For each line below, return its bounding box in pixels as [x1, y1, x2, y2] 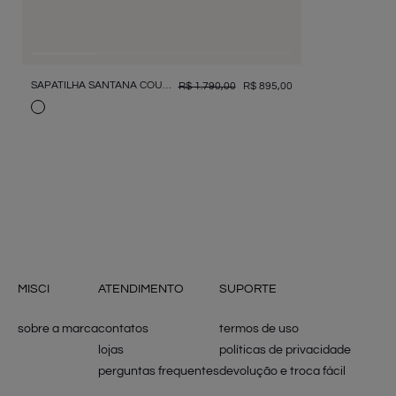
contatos [98, 323, 148, 335]
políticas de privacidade [219, 344, 351, 356]
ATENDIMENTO [98, 283, 184, 295]
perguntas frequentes [98, 365, 219, 377]
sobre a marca [18, 323, 98, 335]
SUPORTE [219, 283, 277, 295]
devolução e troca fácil [219, 365, 346, 377]
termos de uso [219, 323, 299, 335]
